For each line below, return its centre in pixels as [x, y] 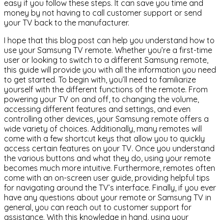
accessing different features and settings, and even [97, 109]
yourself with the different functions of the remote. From [106, 90]
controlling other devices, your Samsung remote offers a [106, 119]
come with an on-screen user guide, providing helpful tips [107, 178]
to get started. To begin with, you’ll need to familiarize [100, 80]
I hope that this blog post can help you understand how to [109, 41]
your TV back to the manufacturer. [67, 23]
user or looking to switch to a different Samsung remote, [106, 60]
